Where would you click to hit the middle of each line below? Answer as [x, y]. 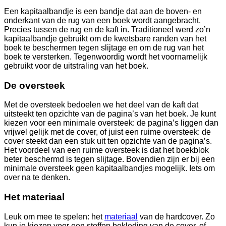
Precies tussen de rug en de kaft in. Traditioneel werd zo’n [107, 30]
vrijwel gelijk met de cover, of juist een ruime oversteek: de [107, 132]
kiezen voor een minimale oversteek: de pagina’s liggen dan [111, 123]
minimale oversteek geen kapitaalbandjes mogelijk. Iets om [109, 168]
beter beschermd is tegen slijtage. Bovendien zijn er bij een [109, 159]
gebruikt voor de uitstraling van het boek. [76, 66]
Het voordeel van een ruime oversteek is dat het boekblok [106, 150]
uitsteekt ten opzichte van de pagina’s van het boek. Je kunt [110, 114]
